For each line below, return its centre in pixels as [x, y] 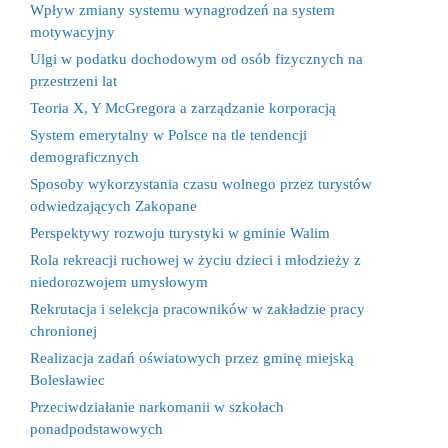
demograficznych [84, 157]
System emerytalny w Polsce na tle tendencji [168, 135]
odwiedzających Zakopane [113, 206]
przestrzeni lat [73, 81]
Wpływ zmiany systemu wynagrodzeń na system [182, 10]
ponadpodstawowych [96, 429]
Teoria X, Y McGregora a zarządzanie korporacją [183, 108]
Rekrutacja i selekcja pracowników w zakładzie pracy [197, 309]
